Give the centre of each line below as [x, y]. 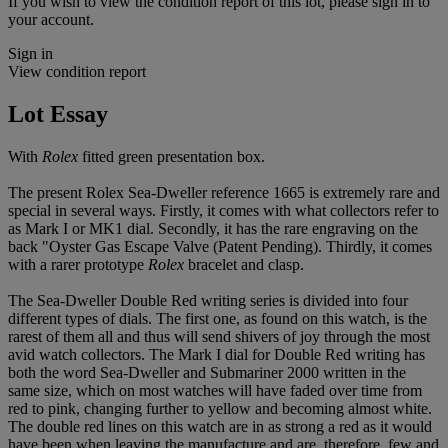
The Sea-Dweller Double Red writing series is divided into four [208, 300]
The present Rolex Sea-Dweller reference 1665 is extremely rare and [224, 192]
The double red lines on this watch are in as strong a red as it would [220, 426]
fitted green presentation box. [171, 156]
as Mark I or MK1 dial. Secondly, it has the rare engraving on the [213, 228]
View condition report [77, 71]
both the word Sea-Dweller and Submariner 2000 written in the [207, 372]
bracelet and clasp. [244, 264]
